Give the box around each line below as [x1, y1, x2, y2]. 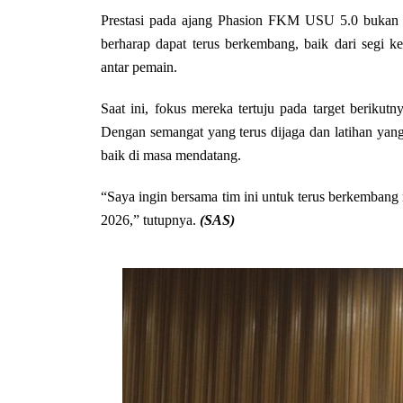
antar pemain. [101, 59, 177, 75]
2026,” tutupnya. [101, 212, 200, 228]
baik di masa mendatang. [101, 148, 241, 163]
